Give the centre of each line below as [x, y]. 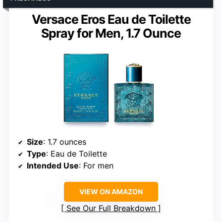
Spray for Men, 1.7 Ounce [111, 33]
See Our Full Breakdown [111, 208]
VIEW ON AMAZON [111, 192]
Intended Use [53, 166]
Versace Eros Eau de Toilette [111, 19]
